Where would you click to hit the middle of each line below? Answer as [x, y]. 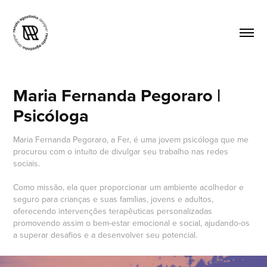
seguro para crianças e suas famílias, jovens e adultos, [114, 199]
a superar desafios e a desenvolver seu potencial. [105, 235]
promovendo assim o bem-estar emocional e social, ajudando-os [132, 223]
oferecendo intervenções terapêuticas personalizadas [113, 211]
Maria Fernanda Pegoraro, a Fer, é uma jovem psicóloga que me [131, 139]
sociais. [27, 163]
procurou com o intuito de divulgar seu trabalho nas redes [121, 151]
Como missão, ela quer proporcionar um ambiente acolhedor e [129, 187]
